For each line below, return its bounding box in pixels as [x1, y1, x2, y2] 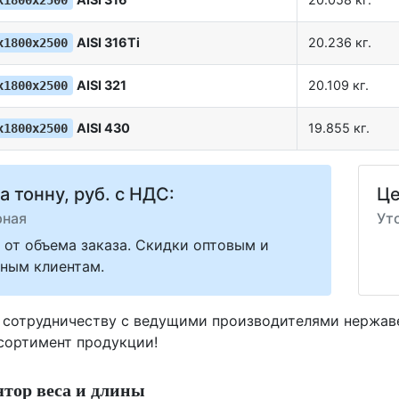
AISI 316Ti [77, 35, 140, 51]
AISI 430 [77, 120, 130, 136]
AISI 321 [77, 77, 126, 94]
